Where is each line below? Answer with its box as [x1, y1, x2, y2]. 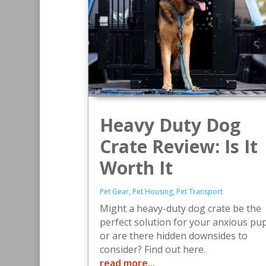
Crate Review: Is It [99, 134, 258, 159]
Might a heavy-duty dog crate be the [99, 201, 261, 215]
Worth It [99, 155, 173, 180]
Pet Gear [99, 186, 129, 197]
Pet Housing [132, 186, 173, 197]
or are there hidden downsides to [99, 229, 248, 242]
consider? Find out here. [99, 242, 205, 256]
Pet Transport [176, 186, 223, 197]
